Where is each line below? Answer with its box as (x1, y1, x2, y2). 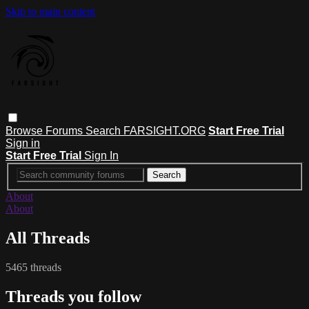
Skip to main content (6, 6, 95, 17)
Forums (46, 124, 86, 137)
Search (86, 124, 123, 137)
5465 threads (6, 261, 61, 274)
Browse (6, 124, 46, 137)
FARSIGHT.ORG (123, 124, 206, 137)
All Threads (6, 229, 90, 248)
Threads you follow (6, 288, 141, 306)
